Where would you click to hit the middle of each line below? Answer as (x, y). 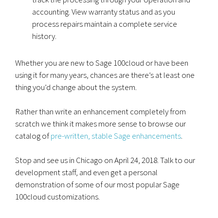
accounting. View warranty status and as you (104, 11)
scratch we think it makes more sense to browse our (101, 123)
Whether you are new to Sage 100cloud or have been (102, 63)
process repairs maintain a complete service (105, 24)
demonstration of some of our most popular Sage (98, 184)
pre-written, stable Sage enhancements (116, 136)
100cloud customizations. (58, 196)
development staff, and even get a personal (87, 172)
